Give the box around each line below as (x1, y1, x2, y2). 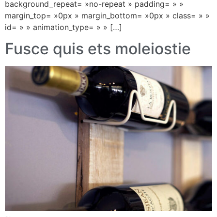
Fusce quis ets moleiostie (5, 39, 191, 58)
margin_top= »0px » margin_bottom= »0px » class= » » (5, 10, 210, 20)
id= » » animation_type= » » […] (5, 22, 122, 32)
